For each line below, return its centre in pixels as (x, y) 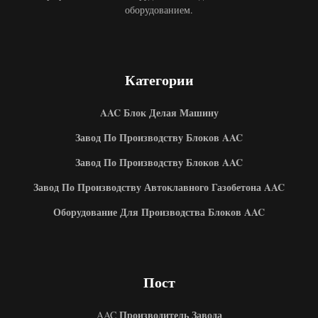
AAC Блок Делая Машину (159, 113)
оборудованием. (159, 10)
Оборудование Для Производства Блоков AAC (159, 212)
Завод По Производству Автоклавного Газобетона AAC (159, 187)
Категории (159, 81)
